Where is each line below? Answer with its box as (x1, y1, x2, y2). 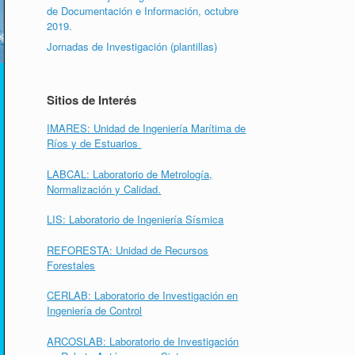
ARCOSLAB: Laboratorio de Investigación (47, 333, 239, 349)
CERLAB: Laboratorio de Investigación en (47, 288, 239, 303)
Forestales (47, 257, 96, 273)
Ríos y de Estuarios (47, 136, 142, 151)
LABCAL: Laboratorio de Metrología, (47, 166, 213, 181)
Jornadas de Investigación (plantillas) (47, 39, 218, 54)
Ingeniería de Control (47, 303, 143, 318)
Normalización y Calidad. (47, 181, 162, 197)
